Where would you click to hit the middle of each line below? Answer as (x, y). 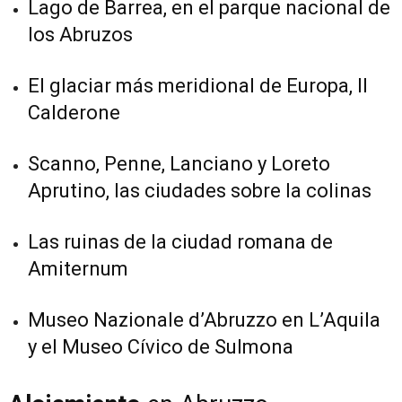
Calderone (74, 112)
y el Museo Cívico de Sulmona (161, 346)
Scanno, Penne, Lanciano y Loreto (179, 163)
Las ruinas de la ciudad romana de (180, 241)
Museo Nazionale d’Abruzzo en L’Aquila (204, 319)
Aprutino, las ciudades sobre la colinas (200, 190)
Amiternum (78, 268)
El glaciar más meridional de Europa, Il (198, 85)
